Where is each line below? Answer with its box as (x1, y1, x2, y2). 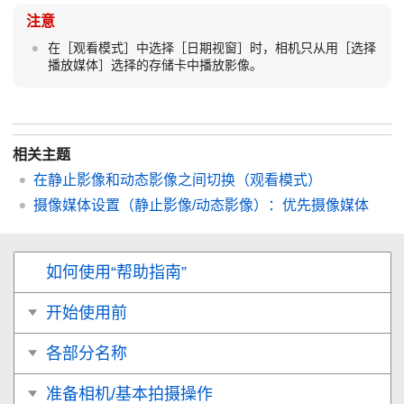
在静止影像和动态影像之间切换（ (33, 171, 250, 188)
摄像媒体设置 (33, 197, 120, 213)
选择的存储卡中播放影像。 (110, 57, 262, 72)
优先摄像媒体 (282, 197, 369, 213)
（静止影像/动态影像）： (120, 197, 282, 213)
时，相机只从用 (249, 40, 338, 55)
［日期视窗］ (173, 40, 250, 55)
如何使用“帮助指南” (46, 262, 187, 281)
